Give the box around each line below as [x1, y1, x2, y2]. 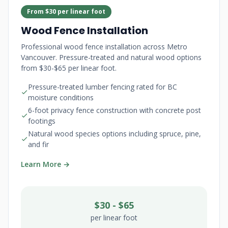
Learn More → [21, 159, 70, 169]
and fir [28, 139, 49, 149]
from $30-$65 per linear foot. [21, 63, 117, 73]
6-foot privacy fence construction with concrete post [28, 105, 201, 115]
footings [28, 116, 55, 126]
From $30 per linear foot [27, 7, 105, 16]
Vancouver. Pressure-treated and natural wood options [21, 52, 202, 62]
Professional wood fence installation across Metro [21, 42, 187, 51]
